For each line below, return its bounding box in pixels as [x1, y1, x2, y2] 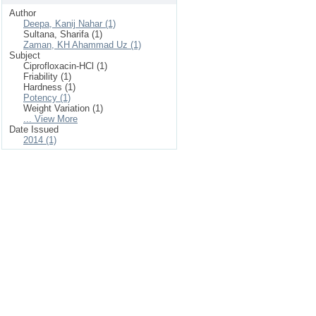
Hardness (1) [23, 82, 75, 92]
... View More [23, 114, 78, 124]
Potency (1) [23, 92, 71, 103]
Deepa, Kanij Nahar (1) [23, 18, 116, 29]
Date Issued [9, 124, 59, 135]
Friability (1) [23, 71, 71, 82]
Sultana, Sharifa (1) [23, 29, 102, 39]
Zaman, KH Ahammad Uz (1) [23, 39, 141, 50]
